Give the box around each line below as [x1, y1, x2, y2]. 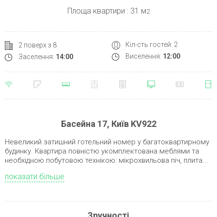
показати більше [5, 172, 64, 182]
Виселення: [125, 52, 163, 61]
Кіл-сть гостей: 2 [125, 41, 178, 49]
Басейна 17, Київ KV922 [61, 119, 156, 129]
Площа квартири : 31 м [67, 6, 146, 16]
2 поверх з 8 [18, 41, 57, 49]
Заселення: [18, 53, 56, 61]
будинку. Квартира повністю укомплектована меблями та [5, 147, 199, 156]
